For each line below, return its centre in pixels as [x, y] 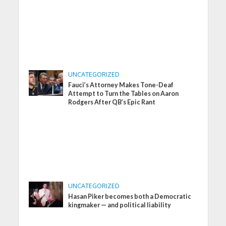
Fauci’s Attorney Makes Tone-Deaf [121, 85]
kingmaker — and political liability [120, 205]
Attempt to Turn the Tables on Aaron [124, 94]
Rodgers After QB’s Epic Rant [112, 102]
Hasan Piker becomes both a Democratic [130, 197]
